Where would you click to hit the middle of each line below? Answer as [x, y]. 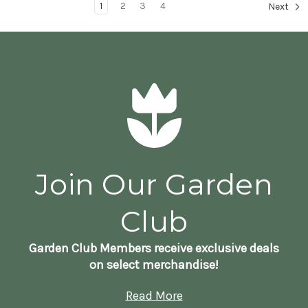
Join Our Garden [154, 184]
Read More [154, 296]
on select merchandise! [154, 265]
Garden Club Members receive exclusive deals [154, 248]
